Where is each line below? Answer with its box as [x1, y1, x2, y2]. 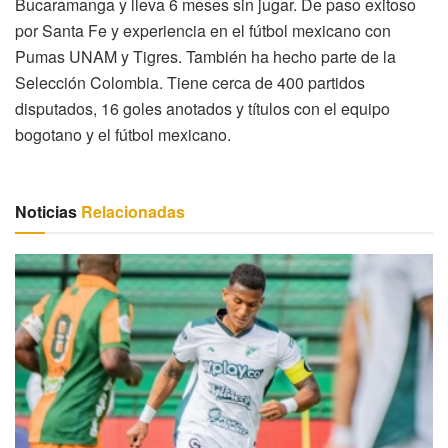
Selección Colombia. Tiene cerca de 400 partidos [15, 70, 365, 94]
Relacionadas [77, 199, 185, 223]
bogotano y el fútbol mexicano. [15, 122, 231, 146]
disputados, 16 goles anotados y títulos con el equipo [15, 96, 390, 120]
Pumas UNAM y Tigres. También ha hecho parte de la [15, 44, 396, 68]
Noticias [15, 199, 77, 223]
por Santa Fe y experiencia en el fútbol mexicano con [15, 18, 391, 42]
